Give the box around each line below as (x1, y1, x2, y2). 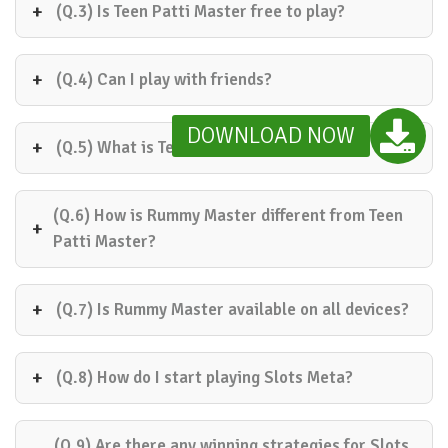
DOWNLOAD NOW (186, 120, 355, 150)
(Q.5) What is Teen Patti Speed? (56, 137, 292, 158)
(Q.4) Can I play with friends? (56, 69, 272, 90)
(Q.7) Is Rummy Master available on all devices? (56, 299, 409, 320)
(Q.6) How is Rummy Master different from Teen (52, 205, 403, 226)
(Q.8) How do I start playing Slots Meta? (56, 367, 353, 388)
